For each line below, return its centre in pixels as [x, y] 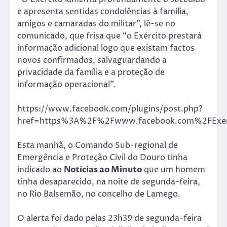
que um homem [174, 169]
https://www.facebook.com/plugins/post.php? [110, 109]
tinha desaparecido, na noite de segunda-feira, [109, 182]
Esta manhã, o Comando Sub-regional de [98, 145]
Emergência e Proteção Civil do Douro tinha [102, 157]
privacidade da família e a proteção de [91, 72]
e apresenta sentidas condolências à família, [103, 11]
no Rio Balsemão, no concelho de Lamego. [99, 194]
